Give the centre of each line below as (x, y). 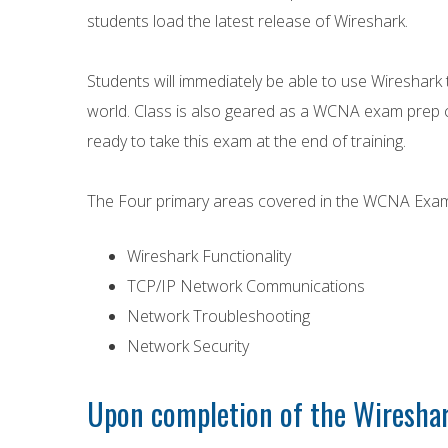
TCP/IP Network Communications (246, 286)
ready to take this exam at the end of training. (246, 141)
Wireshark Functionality (209, 256)
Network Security (188, 346)
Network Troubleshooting (218, 316)
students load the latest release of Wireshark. (247, 21)
